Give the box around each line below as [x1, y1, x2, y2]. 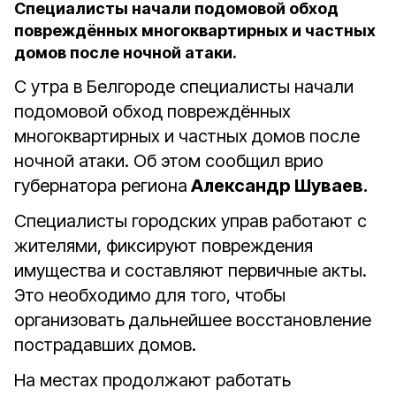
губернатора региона [14, 175, 187, 196]
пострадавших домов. [14, 334, 196, 355]
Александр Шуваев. [187, 175, 368, 196]
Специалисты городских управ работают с [14, 210, 367, 232]
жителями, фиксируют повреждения [14, 235, 313, 256]
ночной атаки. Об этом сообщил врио [14, 150, 324, 171]
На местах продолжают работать [14, 369, 291, 391]
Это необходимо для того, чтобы [14, 285, 286, 306]
